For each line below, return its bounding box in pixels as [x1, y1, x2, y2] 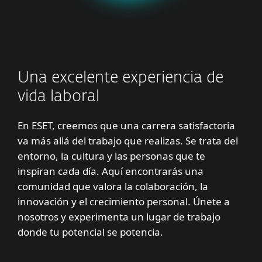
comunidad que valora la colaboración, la [18, 180, 208, 194]
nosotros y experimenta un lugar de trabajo [18, 210, 220, 224]
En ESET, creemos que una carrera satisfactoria [18, 119, 235, 133]
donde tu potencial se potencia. [18, 225, 163, 239]
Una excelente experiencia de [18, 70, 223, 87]
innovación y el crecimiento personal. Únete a [18, 195, 230, 209]
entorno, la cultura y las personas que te [18, 149, 205, 163]
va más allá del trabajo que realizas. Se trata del [18, 134, 238, 148]
